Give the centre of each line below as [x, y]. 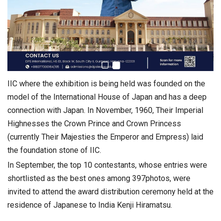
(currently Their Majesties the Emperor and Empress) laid [105, 137]
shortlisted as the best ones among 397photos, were [99, 179]
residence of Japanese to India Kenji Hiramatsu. [90, 205]
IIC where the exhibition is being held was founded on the [106, 84]
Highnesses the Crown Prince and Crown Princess [94, 124]
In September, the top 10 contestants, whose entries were [107, 165]
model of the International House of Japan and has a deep [107, 97]
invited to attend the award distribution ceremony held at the [110, 192]
